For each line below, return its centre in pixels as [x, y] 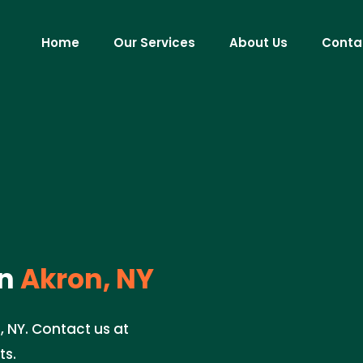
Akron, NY [84, 279]
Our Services [154, 43]
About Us [258, 43]
